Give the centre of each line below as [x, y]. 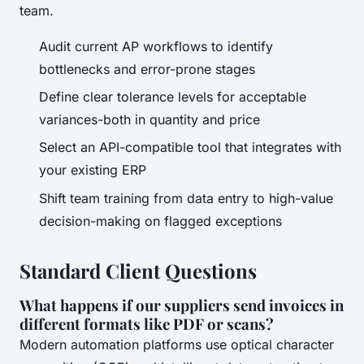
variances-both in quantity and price [149, 119]
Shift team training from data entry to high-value [186, 198]
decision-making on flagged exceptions [160, 221]
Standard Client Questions [138, 270]
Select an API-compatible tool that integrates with [190, 147]
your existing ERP [93, 170]
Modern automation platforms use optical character [177, 344]
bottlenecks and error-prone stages [147, 69]
